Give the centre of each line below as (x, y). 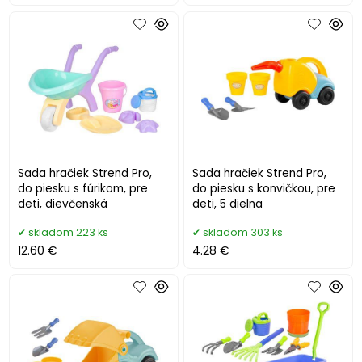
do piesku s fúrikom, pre (83, 188)
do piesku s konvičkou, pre (264, 188)
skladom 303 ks (243, 232)
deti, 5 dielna (228, 204)
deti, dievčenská (63, 204)
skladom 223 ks (69, 232)
